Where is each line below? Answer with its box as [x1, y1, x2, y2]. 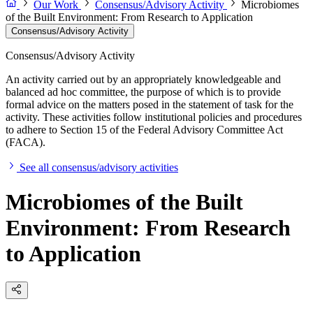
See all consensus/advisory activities [20, 161, 178, 174]
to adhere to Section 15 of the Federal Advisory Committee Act [6, 124, 283, 136]
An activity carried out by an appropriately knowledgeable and [6, 73, 281, 86]
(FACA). [6, 136, 45, 149]
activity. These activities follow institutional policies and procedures [6, 111, 302, 124]
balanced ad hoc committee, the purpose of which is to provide [6, 86, 281, 99]
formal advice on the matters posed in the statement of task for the [6, 99, 293, 111]
